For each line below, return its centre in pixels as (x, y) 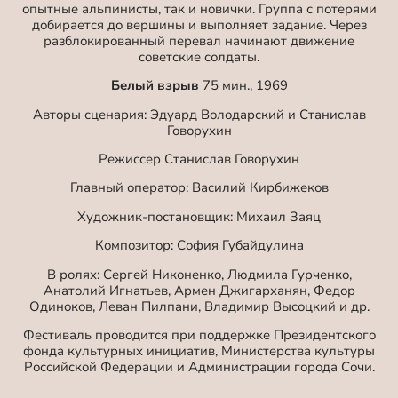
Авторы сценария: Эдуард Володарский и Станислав (199, 114)
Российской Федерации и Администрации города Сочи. (199, 366)
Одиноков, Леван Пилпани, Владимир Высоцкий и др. (199, 306)
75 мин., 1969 (243, 86)
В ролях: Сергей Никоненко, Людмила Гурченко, (199, 274)
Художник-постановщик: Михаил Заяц (199, 216)
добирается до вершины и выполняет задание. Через (199, 24)
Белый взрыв (155, 86)
